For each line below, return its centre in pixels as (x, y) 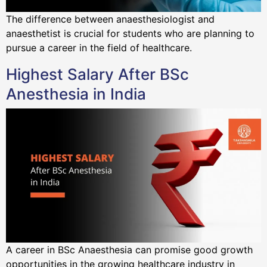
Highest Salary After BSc (97, 74)
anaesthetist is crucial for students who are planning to (130, 33)
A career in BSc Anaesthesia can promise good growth (129, 249)
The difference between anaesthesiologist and (110, 19)
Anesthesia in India (76, 94)
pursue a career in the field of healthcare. (100, 47)
